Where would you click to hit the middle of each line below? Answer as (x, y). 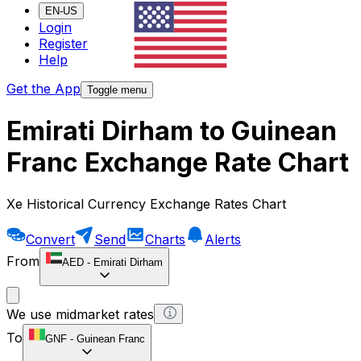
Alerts (223, 239)
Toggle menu (117, 90)
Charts (165, 239)
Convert (50, 239)
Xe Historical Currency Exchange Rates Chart (146, 203)
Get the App (44, 89)
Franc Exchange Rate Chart (178, 163)
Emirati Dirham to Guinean (172, 131)
